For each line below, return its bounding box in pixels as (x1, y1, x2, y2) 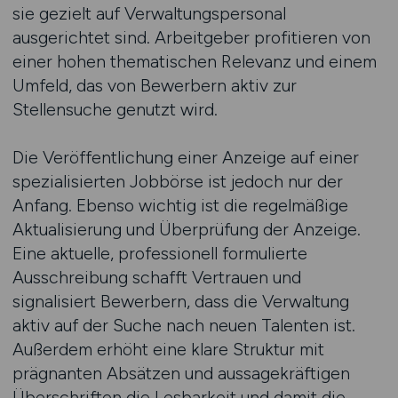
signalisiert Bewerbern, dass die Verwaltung (12, 291, 349, 312)
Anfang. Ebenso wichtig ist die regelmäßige (12, 195, 348, 216)
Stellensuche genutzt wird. (12, 99, 218, 120)
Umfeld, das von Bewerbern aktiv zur (12, 75, 297, 96)
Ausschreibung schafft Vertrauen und (12, 267, 301, 288)
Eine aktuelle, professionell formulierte (12, 243, 307, 264)
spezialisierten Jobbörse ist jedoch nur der (12, 171, 343, 192)
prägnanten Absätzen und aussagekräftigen (12, 362, 350, 384)
